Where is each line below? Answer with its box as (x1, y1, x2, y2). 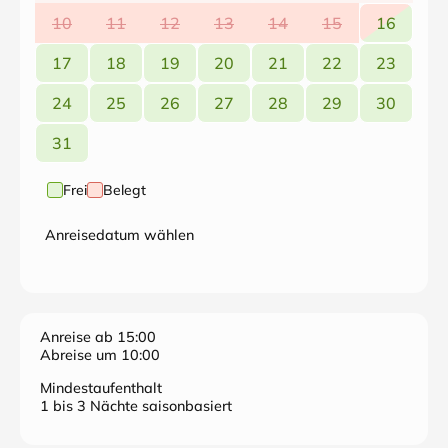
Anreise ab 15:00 (40, 328, 156, 346)
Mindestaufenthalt (40, 379, 162, 397)
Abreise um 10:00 (40, 346, 160, 364)
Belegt (103, 181, 146, 199)
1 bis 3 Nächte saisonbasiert (40, 397, 232, 415)
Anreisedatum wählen (45, 226, 194, 244)
